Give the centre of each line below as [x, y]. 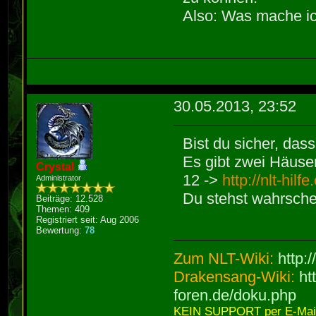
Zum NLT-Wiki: [226, 259]
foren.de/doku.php [235, 296]
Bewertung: [61, 230]
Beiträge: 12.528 [70, 198]
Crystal [55, 166]
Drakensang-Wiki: [237, 277]
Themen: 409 [63, 209]
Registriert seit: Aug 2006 [88, 219]
